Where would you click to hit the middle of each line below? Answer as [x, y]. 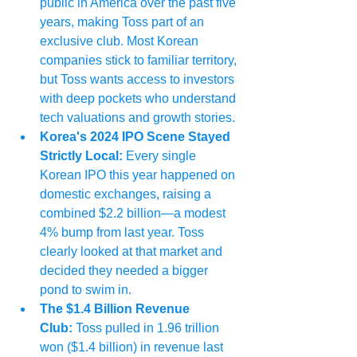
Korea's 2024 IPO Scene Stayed [137, 137]
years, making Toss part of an [124, 22]
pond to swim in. [86, 290]
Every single [161, 156]
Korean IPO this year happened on [139, 175]
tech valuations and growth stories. [137, 118]
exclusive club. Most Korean [121, 41]
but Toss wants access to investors [139, 80]
